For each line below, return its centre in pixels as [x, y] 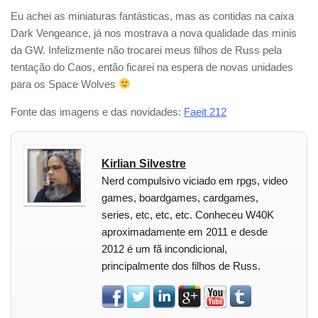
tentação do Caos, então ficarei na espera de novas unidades [152, 67]
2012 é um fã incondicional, [164, 248]
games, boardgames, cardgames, [180, 197]
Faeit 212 [205, 111]
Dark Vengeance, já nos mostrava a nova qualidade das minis [154, 33]
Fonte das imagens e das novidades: [97, 111]
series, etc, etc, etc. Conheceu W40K [188, 214]
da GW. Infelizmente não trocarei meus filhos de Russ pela [146, 50]
